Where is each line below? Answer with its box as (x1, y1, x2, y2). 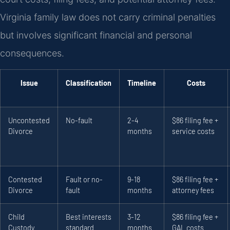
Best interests (66, 213, 111, 222)
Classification (66, 79, 111, 88)
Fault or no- (66, 175, 103, 184)
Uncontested (8, 116, 50, 125)
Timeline (127, 79, 156, 88)
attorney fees (172, 186, 214, 195)
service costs (172, 127, 215, 136)
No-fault (66, 116, 92, 125)
